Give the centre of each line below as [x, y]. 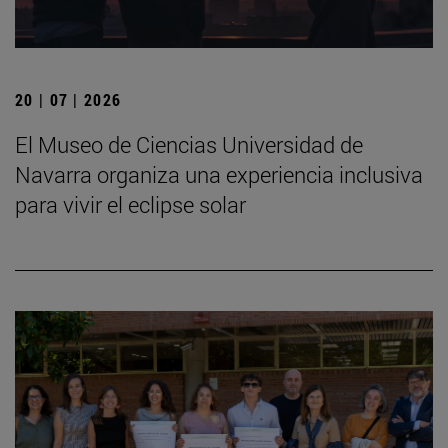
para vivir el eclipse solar [130, 205]
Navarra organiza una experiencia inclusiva [219, 175]
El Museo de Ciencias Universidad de [189, 145]
